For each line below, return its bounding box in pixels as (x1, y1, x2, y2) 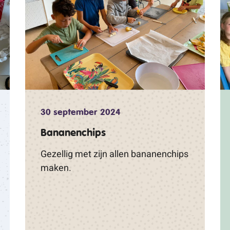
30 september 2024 (41, 106, 121, 118)
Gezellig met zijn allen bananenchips (41, 148, 188, 159)
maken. (41, 162, 71, 173)
